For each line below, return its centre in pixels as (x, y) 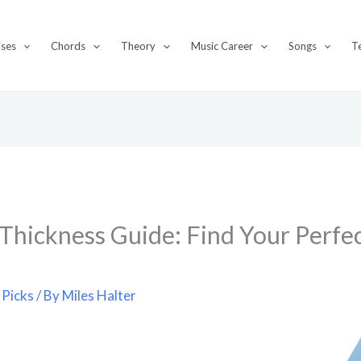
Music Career (222, 46)
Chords (68, 46)
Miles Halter (100, 295)
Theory (139, 46)
